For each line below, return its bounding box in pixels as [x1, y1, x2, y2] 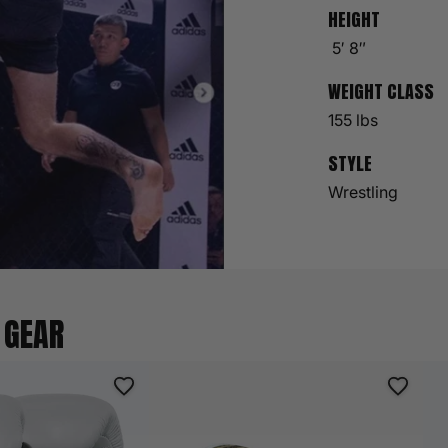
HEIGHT [327, 5, 380, 33]
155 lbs [327, 109, 378, 130]
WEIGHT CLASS [327, 77, 434, 105]
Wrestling [327, 181, 398, 202]
